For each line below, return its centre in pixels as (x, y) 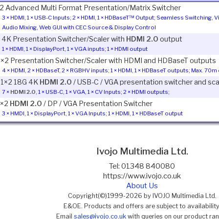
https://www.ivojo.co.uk (142, 176)
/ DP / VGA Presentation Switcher (97, 104)
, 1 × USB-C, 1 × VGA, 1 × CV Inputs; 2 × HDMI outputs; (102, 92)
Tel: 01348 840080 (142, 166)
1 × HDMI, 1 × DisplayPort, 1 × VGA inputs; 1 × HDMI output (75, 49)
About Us (142, 186)
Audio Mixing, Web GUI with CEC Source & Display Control (79, 28)
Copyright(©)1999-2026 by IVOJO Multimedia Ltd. (142, 196)
